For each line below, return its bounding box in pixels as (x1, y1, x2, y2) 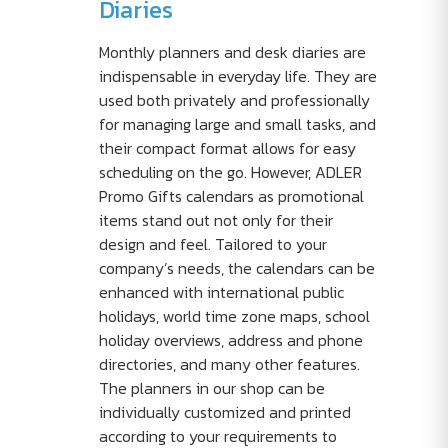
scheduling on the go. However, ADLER (98, 160, 362, 185)
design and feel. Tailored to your (98, 232, 327, 257)
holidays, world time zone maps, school (98, 304, 370, 329)
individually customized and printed (98, 400, 351, 425)
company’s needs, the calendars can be (98, 256, 375, 281)
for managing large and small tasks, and (98, 112, 376, 137)
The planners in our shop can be (98, 376, 325, 401)
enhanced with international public (98, 280, 344, 305)
